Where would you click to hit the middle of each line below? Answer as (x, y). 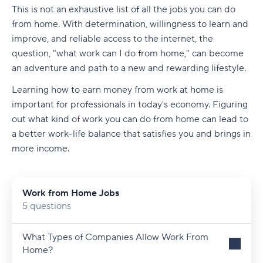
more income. (42, 149)
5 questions (47, 206)
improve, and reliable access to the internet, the (112, 39)
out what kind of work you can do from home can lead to (130, 119)
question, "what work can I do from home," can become (128, 53)
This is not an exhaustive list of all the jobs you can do (124, 9)
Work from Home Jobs (71, 193)
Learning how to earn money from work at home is (117, 90)
